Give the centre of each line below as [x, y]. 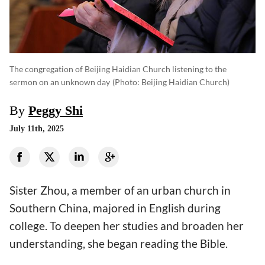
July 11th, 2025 [37, 129]
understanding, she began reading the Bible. [119, 244]
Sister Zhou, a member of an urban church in [120, 190]
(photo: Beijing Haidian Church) [171, 82]
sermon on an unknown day [61, 82]
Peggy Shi [56, 111]
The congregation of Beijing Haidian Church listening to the [118, 69]
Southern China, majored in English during [115, 208]
